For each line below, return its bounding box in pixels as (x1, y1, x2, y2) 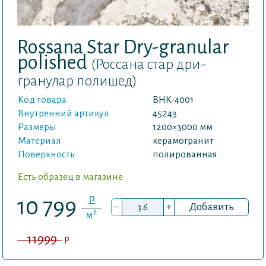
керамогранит (153, 135, 214, 147)
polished (17, 52, 91, 74)
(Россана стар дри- (91, 56, 205, 72)
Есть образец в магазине (18, 172, 123, 183)
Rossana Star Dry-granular (17, 37, 229, 58)
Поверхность (18, 149, 75, 160)
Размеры (18, 122, 56, 133)
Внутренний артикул (18, 108, 109, 119)
